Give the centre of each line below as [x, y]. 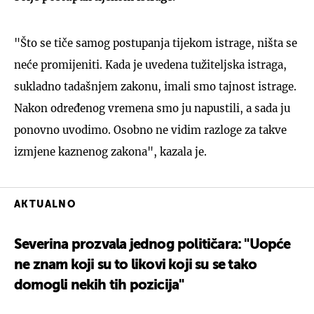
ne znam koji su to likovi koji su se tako [136, 266]
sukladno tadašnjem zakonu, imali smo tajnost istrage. [155, 87]
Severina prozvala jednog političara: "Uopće [152, 245]
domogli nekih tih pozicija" [99, 286]
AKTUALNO [45, 205]
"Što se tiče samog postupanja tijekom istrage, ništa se [156, 43]
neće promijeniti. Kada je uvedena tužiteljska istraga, [150, 65]
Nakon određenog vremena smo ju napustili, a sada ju [152, 108]
